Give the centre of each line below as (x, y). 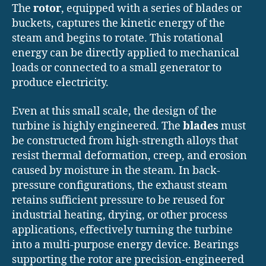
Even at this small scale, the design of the (114, 111)
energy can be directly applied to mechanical (126, 53)
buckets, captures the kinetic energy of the (118, 24)
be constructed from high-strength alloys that (125, 141)
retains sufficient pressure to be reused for (118, 200)
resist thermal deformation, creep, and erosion (129, 156)
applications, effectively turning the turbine (122, 230)
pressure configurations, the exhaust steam (120, 185)
